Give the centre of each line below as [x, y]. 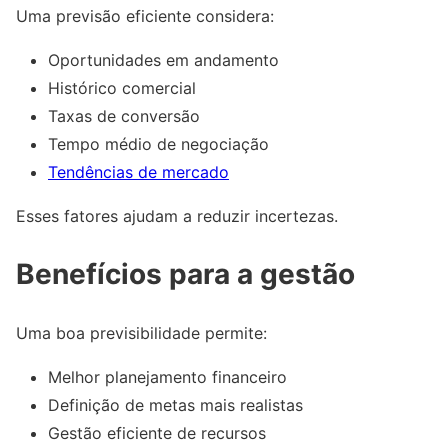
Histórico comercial [122, 87]
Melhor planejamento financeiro [167, 376]
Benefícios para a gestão [185, 273]
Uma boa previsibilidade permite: [141, 332]
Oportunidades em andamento [163, 59]
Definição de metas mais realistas [175, 404]
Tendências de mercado [138, 171]
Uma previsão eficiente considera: [145, 15]
